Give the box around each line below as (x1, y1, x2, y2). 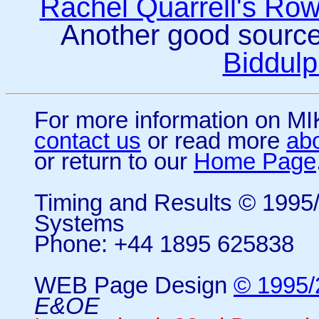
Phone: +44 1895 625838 (34, 231, 294, 258)
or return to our (34, 149, 194, 175)
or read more (141, 128, 286, 155)
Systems (34, 211, 125, 237)
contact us (34, 128, 141, 155)
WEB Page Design (34, 273, 234, 299)
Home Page (194, 149, 316, 175)
